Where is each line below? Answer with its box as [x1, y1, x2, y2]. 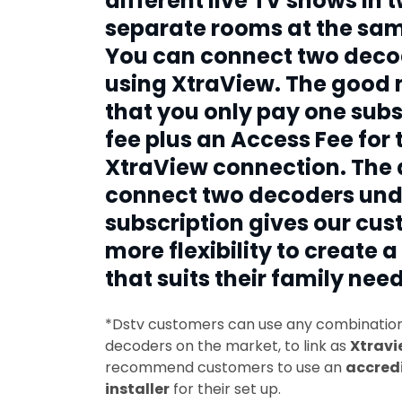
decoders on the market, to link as [105, 336, 350, 356]
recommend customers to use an [105, 357, 345, 378]
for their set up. [170, 379, 281, 399]
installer [105, 379, 170, 399]
